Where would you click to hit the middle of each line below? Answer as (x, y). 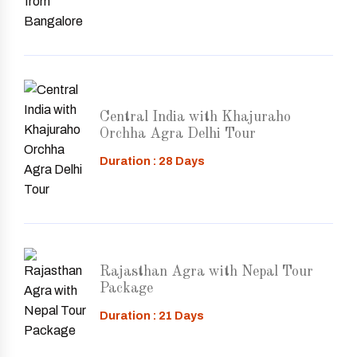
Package (126, 288)
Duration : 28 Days (152, 161)
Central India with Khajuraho (195, 117)
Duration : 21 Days (152, 316)
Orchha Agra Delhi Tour (178, 133)
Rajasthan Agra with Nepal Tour (206, 271)
